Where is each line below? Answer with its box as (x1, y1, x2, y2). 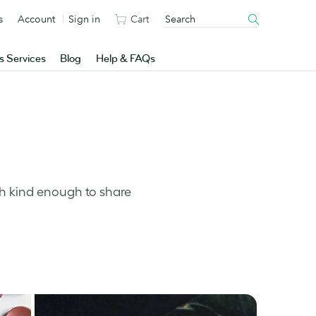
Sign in (68, 13, 100, 25)
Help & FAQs (95, 52, 155, 66)
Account (18, 13, 55, 25)
